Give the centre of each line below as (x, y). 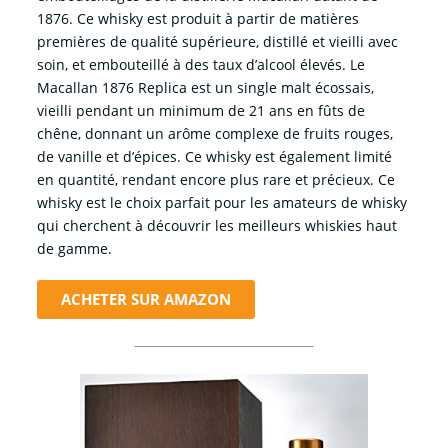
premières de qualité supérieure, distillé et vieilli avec (217, 41)
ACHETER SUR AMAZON (145, 298)
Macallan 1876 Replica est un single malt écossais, (205, 87)
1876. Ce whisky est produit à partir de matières (197, 18)
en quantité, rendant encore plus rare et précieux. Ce (215, 179)
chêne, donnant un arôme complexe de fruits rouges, (214, 133)
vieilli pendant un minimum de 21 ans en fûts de (200, 110)
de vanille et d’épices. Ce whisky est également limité (214, 156)
